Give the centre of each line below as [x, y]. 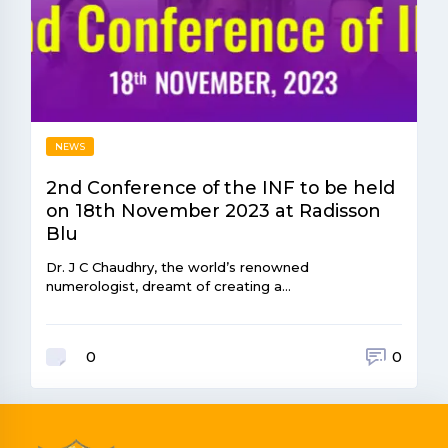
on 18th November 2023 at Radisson [213, 210]
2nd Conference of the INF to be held [220, 187]
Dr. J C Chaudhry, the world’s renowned [177, 266]
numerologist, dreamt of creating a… [168, 285]
